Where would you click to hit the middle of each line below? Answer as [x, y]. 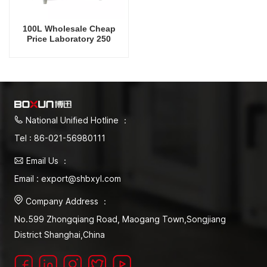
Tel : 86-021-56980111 [60, 138]
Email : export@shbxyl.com [68, 179]
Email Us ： [48, 161]
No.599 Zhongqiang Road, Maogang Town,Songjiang [120, 219]
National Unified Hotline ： [77, 120]
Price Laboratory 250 [69, 39]
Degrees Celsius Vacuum [69, 49]
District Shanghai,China [60, 235]
